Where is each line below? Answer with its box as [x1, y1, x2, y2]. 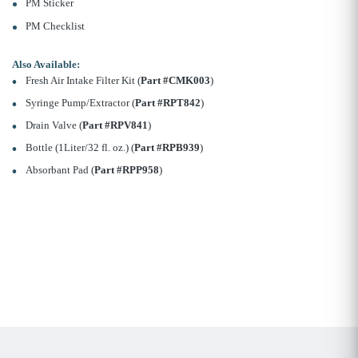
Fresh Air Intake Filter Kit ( [25, 74, 141, 87]
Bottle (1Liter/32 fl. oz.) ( [25, 141, 134, 154]
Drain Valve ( [25, 119, 82, 132]
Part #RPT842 [134, 97, 201, 109]
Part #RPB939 [133, 141, 200, 154]
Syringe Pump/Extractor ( [25, 97, 135, 109]
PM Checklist [25, 20, 85, 33]
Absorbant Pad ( [25, 164, 94, 177]
